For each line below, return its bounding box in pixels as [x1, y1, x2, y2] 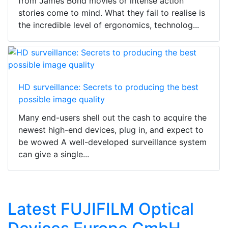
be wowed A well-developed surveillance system [18, 137, 207, 148]
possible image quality [18, 94, 105, 105]
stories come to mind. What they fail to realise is [18, 8, 205, 18]
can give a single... [18, 149, 89, 160]
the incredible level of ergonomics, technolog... [18, 20, 199, 31]
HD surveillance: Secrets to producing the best [18, 82, 198, 93]
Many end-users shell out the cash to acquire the [18, 112, 207, 123]
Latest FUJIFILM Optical [8, 199, 194, 219]
